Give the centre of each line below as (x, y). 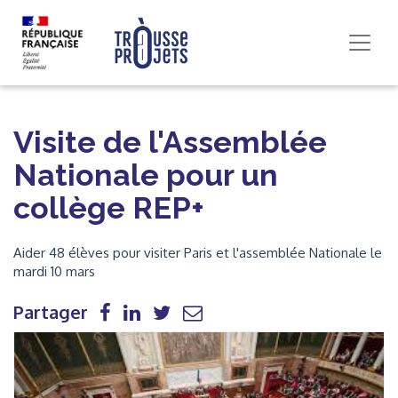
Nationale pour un (146, 175)
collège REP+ (109, 208)
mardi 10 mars (54, 271)
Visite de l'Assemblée (170, 142)
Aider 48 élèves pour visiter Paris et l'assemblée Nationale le (198, 253)
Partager (51, 312)
